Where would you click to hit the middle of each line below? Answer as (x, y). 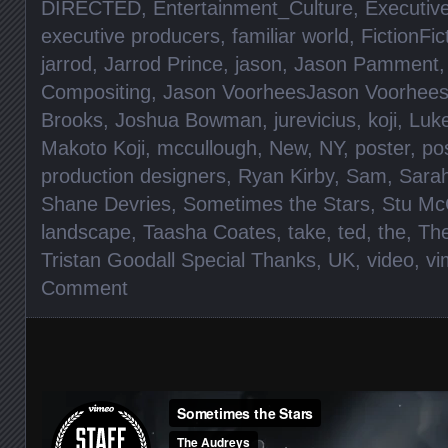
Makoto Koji (93, 147)
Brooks (72, 119)
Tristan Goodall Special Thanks (178, 259)
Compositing (96, 91)
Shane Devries (106, 203)
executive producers (130, 35)
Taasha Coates (209, 231)
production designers (133, 175)
